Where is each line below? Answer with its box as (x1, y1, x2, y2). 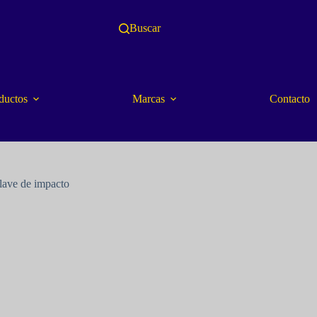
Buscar (129, 22, 161, 34)
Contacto (269, 92, 310, 105)
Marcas (132, 92, 165, 105)
